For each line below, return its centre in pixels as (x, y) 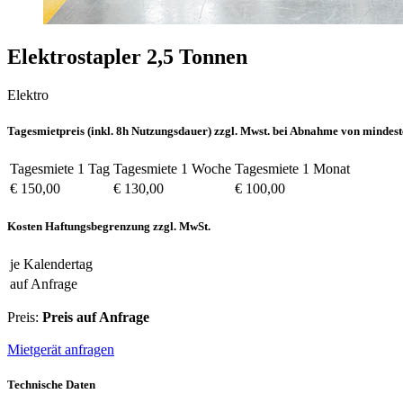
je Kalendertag (51, 264)
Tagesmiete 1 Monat (292, 168)
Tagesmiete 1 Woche (172, 168)
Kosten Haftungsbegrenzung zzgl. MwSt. (109, 226)
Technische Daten (51, 385)
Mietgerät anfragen (61, 350)
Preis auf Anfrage (96, 318)
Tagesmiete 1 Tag (60, 168)
